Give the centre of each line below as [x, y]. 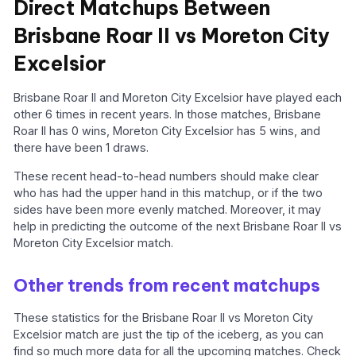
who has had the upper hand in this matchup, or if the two [168, 192]
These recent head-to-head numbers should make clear [166, 176]
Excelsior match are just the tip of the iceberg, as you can [169, 334]
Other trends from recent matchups [167, 286]
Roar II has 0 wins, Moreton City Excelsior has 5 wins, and [167, 131]
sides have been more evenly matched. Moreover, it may [168, 209]
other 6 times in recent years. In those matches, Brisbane [168, 114]
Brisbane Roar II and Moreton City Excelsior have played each [178, 98]
